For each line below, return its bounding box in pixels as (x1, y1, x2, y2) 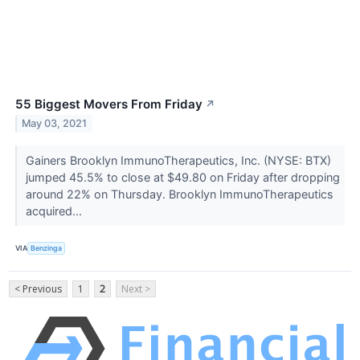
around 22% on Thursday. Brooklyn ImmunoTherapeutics (25, 186, 333, 201)
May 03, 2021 (22, 117, 88, 130)
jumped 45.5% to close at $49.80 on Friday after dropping (25, 170, 340, 184)
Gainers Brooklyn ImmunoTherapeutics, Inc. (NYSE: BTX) (25, 153, 331, 167)
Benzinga (31, 243, 63, 253)
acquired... (25, 203, 85, 218)
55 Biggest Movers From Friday (15, 96, 202, 112)
